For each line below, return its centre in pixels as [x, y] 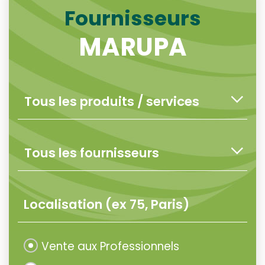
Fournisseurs [132, 18]
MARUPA [132, 47]
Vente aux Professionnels [110, 246]
